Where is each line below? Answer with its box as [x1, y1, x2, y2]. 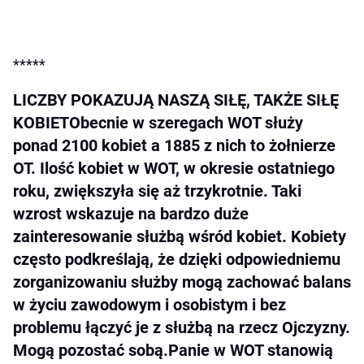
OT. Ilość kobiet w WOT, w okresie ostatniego [13, 158, 335, 178]
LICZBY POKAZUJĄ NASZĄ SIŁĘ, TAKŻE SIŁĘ [13, 89, 339, 110]
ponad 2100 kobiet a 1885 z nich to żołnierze [13, 135, 336, 155]
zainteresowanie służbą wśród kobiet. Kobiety [13, 226, 346, 246]
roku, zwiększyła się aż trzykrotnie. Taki [13, 180, 301, 201]
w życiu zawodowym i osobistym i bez [13, 294, 286, 314]
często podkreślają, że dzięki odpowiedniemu [13, 249, 340, 269]
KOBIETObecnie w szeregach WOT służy [13, 112, 303, 132]
